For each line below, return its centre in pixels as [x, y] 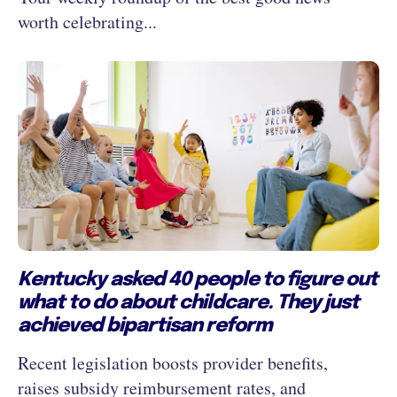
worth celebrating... [87, 22]
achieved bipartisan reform [145, 326]
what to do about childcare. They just [188, 303]
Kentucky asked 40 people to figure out [198, 280]
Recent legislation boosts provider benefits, [173, 362]
